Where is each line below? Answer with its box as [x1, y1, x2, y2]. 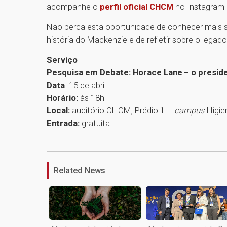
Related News [54, 165, 105, 176]
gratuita [80, 118, 112, 129]
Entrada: [47, 118, 80, 129]
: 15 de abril [65, 80, 106, 91]
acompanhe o [47, 2, 100, 12]
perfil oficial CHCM [100, 2, 173, 12]
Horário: [47, 93, 80, 103]
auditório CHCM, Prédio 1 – [70, 105, 174, 116]
